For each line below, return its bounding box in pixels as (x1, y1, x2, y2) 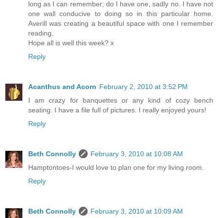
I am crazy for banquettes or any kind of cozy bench (28, 96, 213, 104)
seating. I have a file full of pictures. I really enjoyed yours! (28, 106, 206, 114)
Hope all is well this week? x (28, 38, 114, 47)
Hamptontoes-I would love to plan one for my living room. (28, 163, 204, 171)
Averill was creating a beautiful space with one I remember (28, 19, 213, 27)
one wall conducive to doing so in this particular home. (28, 9, 213, 18)
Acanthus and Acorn (28, 82, 96, 91)
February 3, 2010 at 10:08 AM (91, 149, 183, 158)
